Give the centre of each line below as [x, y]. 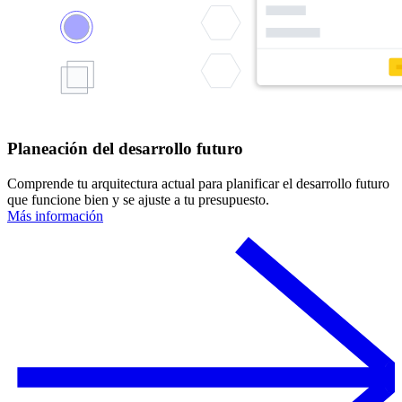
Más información [55, 215]
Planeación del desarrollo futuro [125, 149]
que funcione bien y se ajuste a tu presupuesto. [138, 199]
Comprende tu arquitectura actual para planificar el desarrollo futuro [198, 183]
